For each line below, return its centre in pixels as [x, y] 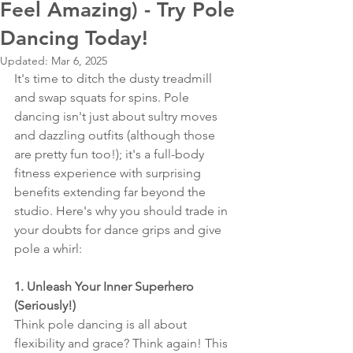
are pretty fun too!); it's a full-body [111, 154]
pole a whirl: [48, 248]
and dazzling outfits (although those [116, 135]
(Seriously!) [45, 305]
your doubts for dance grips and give [119, 229]
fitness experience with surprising [109, 173]
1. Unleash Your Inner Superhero [106, 286]
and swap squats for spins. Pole [103, 97]
